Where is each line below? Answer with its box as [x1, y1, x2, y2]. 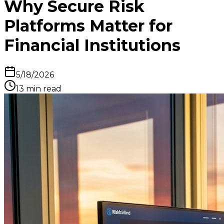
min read [24, 84, 61, 94]
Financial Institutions [4, 35, 180, 55]
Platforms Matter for [4, 15, 172, 35]
